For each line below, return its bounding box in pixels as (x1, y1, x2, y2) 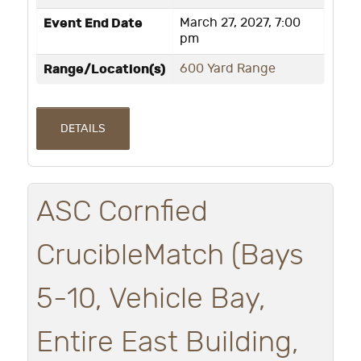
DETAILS (60, 121, 106, 135)
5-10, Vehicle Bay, (36, 281, 266, 316)
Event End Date (44, 15, 143, 31)
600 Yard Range (180, 60, 276, 77)
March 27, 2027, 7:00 (180, 15, 301, 31)
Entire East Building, (36, 325, 299, 359)
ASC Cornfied (36, 194, 208, 229)
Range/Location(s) (44, 60, 166, 77)
